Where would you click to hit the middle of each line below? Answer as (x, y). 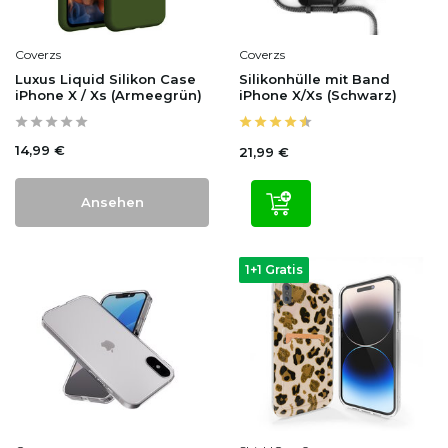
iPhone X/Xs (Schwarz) (318, 95)
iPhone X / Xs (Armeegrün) (108, 95)
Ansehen (112, 202)
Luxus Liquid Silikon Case (105, 79)
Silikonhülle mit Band (314, 79)
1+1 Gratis (274, 270)
